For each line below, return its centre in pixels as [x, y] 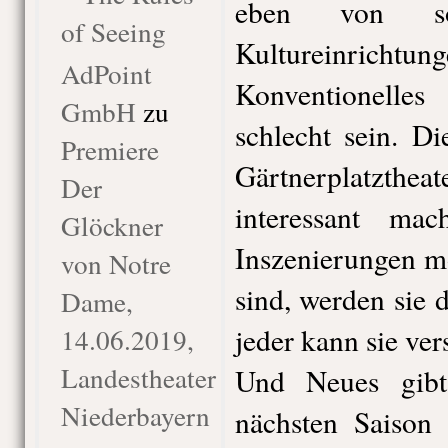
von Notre [115, 263]
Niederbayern [135, 415]
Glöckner [111, 225]
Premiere [109, 149]
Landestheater [138, 377]
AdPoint [106, 73]
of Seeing [113, 31]
